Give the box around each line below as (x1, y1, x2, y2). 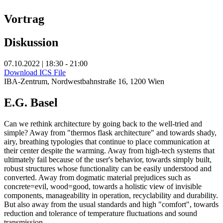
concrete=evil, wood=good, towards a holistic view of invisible (4, 182, 202, 191)
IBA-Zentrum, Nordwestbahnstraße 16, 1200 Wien (4, 77, 164, 86)
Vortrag (4, 12, 44, 26)
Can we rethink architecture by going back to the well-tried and (4, 119, 202, 128)
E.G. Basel (4, 96, 58, 110)
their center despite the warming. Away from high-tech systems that (4, 146, 215, 155)
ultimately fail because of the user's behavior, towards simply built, (4, 155, 212, 164)
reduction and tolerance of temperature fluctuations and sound (4, 209, 197, 218)
